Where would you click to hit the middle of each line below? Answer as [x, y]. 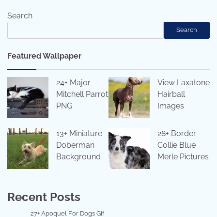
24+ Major [73, 82]
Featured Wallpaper [44, 56]
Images [171, 106]
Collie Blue [177, 145]
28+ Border [177, 133]
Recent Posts [44, 197]
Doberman [75, 145]
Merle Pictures [183, 156]
